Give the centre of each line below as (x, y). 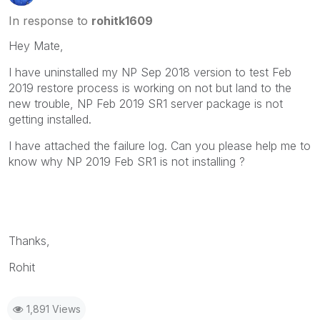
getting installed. (50, 119)
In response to (50, 20)
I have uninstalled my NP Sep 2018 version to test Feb (150, 72)
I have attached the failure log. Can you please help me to (160, 145)
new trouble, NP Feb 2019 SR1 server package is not (146, 103)
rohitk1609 (122, 20)
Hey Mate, (36, 45)
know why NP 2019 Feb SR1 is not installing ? (127, 161)
